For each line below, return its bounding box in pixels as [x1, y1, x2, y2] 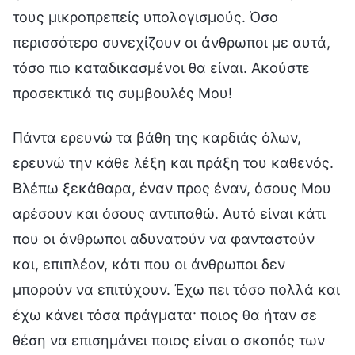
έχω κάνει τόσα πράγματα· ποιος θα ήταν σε [13, 306, 317, 323]
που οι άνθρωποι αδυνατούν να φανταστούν [13, 230, 315, 247]
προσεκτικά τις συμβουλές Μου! [13, 84, 232, 101]
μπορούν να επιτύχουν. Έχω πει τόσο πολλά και [13, 281, 340, 298]
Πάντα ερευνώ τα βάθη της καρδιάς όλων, [13, 128, 301, 146]
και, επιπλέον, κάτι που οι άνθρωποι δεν [13, 255, 285, 273]
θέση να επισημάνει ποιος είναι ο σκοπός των [13, 331, 325, 349]
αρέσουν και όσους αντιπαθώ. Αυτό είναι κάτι [13, 204, 326, 222]
